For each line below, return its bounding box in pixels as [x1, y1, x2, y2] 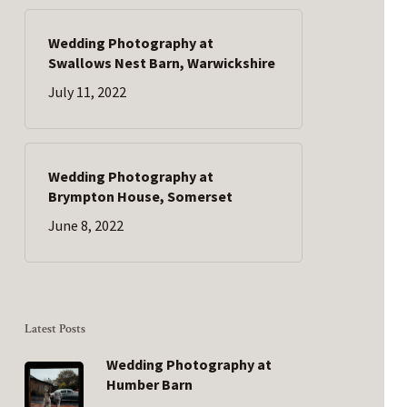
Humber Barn [105, 375, 193, 393]
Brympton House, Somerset [47, 187, 233, 205]
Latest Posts [24, 321, 85, 337]
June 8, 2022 [47, 216, 124, 234]
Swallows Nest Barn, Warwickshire [47, 54, 275, 72]
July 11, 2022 [47, 83, 126, 101]
